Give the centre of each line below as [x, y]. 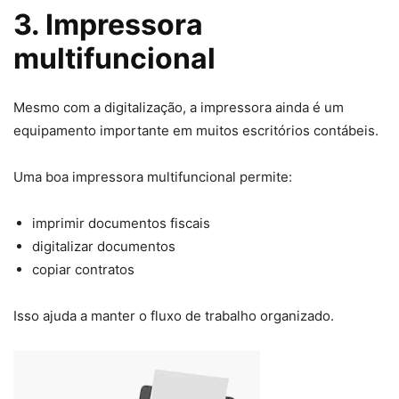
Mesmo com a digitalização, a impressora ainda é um [179, 108]
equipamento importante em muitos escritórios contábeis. [196, 131]
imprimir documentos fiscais [121, 224]
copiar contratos [83, 270]
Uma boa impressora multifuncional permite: [153, 177]
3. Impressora [108, 25]
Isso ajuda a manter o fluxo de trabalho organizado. [174, 316]
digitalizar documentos [104, 247]
